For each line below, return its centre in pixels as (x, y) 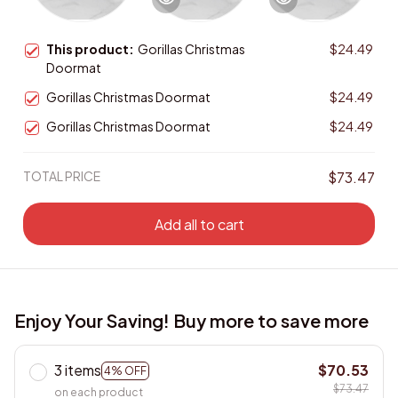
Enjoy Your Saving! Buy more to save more (191, 321)
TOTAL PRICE (62, 176)
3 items (78, 370)
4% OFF (125, 370)
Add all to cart (199, 224)
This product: (92, 49)
